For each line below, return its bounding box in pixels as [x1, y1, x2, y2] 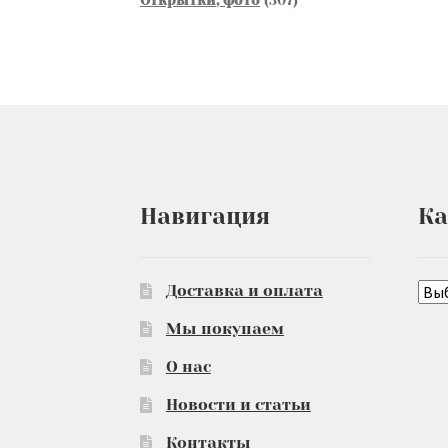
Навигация [140, 203, 271, 230]
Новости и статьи [165, 395, 311, 415]
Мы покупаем [165, 319, 284, 339]
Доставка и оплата [165, 281, 323, 301]
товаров [292, 12, 352, 29]
